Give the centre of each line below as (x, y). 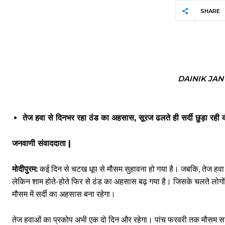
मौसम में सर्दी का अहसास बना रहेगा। (64, 194)
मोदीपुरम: (25, 169)
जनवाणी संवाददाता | (41, 143)
